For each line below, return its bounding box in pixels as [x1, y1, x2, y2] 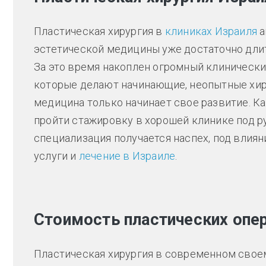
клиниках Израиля [164, 25, 258, 38]
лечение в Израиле [78, 150, 176, 163]
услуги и [34, 150, 79, 163]
